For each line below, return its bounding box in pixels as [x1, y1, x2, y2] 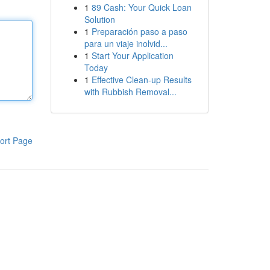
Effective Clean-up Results [91, 74, 192, 86]
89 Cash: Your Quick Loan [91, 1, 192, 13]
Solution [84, 13, 115, 25]
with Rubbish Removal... [84, 86, 177, 98]
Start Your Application [91, 49, 174, 61]
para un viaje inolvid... [84, 37, 168, 49]
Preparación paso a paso [91, 25, 187, 37]
